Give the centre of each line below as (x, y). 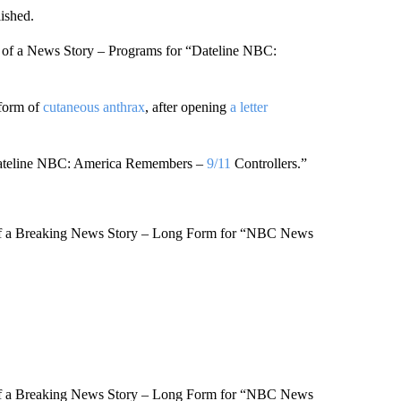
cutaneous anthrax (94, 107)
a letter (248, 107)
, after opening (187, 107)
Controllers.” (269, 163)
